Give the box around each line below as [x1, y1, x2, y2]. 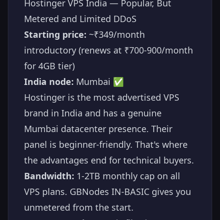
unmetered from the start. [24, 201, 134, 213]
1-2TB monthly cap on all [74, 169, 180, 182]
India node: [24, 75, 74, 87]
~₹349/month [86, 28, 145, 40]
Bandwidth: [24, 169, 74, 182]
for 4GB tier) [24, 59, 75, 72]
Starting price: [24, 28, 86, 40]
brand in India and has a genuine [24, 107, 162, 119]
